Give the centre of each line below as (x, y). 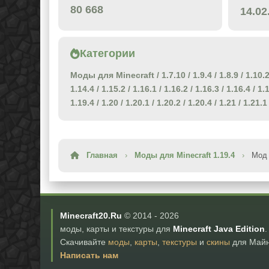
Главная (102, 156)
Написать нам (89, 255)
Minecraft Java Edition (219, 229)
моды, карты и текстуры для (116, 229)
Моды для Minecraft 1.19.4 (185, 156)
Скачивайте (84, 242)
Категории (107, 54)
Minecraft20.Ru (91, 216)
